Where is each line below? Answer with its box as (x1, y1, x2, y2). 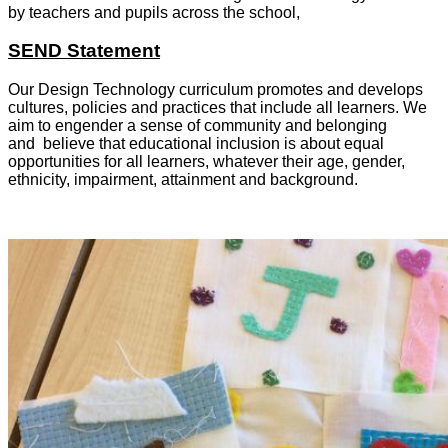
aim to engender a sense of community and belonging (8, 117, 387, 135)
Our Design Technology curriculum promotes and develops (8, 81, 423, 99)
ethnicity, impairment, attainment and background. (8, 171, 362, 189)
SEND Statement (8, 40, 160, 62)
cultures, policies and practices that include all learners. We (8, 99, 427, 117)
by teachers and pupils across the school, (8, 3, 304, 21)
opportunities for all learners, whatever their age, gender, (8, 153, 405, 171)
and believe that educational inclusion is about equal (8, 135, 384, 153)
